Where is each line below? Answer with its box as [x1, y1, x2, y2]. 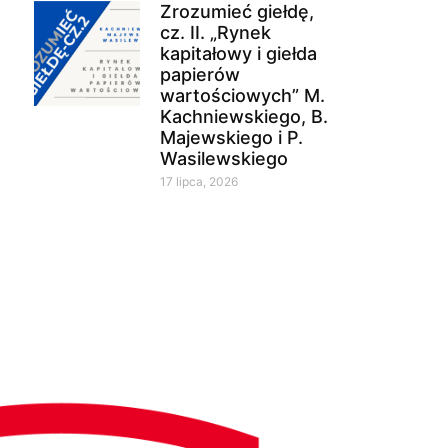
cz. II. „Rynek [159, 21, 271, 43]
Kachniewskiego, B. [159, 105, 328, 127]
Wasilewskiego [159, 147, 288, 169]
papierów [159, 63, 240, 85]
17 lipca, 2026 [159, 173, 238, 189]
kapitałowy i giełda [159, 42, 317, 64]
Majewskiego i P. [159, 126, 303, 148]
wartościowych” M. [159, 84, 325, 106]
